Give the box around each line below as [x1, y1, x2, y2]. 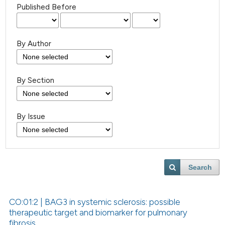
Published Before [17, 3, 77, 12]
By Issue [17, 112, 46, 122]
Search [188, 163, 212, 172]
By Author [17, 39, 52, 48]
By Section [17, 75, 55, 85]
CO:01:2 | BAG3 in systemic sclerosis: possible [9, 197, 181, 207]
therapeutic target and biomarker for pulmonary [9, 207, 188, 218]
